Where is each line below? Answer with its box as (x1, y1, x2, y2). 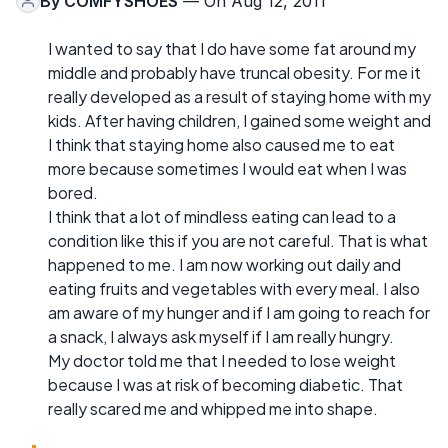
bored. (48, 181, 98, 203)
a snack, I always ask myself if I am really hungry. (48, 325, 394, 347)
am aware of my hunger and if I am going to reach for (48, 301, 430, 323)
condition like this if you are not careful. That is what (48, 229, 428, 251)
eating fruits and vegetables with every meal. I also (48, 277, 420, 299)
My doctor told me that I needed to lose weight (48, 349, 396, 371)
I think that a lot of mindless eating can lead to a (48, 205, 396, 227)
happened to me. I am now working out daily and (48, 253, 401, 275)
